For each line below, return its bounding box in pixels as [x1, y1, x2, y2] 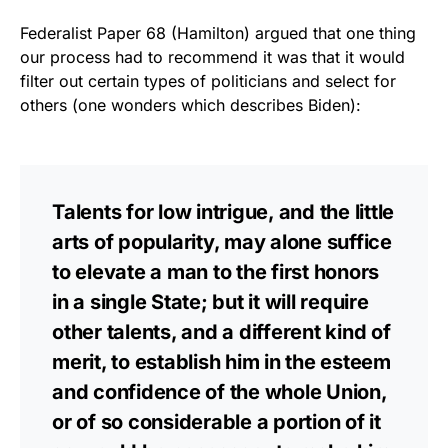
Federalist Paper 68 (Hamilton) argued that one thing [20, 23, 416, 43]
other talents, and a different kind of [52, 320, 391, 344]
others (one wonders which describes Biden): [20, 95, 361, 115]
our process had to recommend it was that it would [20, 47, 405, 67]
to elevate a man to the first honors [52, 260, 379, 284]
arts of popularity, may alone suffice [52, 230, 392, 254]
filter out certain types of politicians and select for [20, 71, 396, 91]
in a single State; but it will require [52, 290, 369, 314]
